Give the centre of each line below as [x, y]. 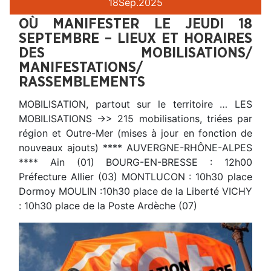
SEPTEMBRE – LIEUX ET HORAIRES [135, 39]
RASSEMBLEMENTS [82, 83]
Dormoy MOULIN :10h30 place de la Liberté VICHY [135, 191]
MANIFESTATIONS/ [81, 68]
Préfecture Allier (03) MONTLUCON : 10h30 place [135, 177]
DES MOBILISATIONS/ [135, 54]
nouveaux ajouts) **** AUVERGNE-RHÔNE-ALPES [135, 148]
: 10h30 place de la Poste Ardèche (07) [108, 206]
